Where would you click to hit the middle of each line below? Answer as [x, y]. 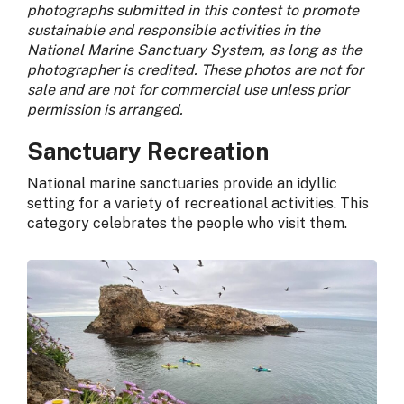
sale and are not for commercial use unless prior [188, 90]
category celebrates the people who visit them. [187, 223]
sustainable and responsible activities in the [174, 30]
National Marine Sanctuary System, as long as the [194, 50]
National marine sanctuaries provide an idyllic [182, 183]
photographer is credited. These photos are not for [195, 70]
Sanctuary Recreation [148, 151]
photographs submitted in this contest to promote [193, 10]
